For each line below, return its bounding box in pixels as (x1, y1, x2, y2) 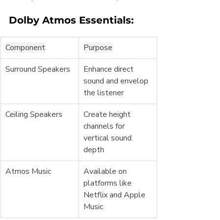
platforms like (83, 178, 134, 189)
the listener (83, 87, 124, 98)
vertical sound (83, 133, 134, 143)
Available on (83, 166, 129, 177)
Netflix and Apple (83, 190, 147, 200)
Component (5, 42, 45, 53)
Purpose (83, 42, 112, 53)
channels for (83, 121, 127, 132)
